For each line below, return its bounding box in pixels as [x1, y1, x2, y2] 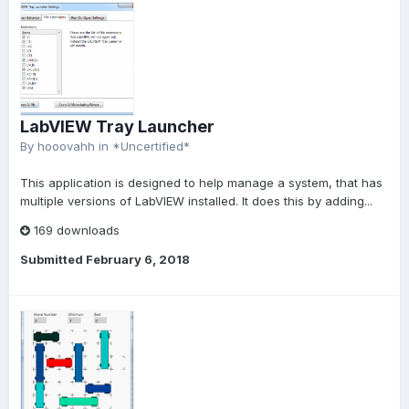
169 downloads [30, 223, 120, 238]
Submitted [20, 252, 86, 267]
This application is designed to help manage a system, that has [20, 175, 383, 191]
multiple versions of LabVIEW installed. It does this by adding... [20, 194, 372, 209]
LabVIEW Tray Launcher [20, 117, 215, 137]
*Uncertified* [112, 139, 190, 154]
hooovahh [37, 139, 95, 154]
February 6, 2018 [86, 252, 190, 267]
